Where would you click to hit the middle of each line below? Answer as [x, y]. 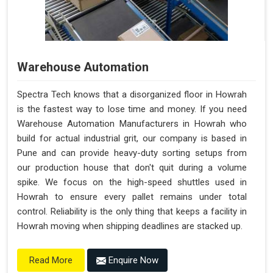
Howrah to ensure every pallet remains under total [132, 197]
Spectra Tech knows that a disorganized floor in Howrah [132, 95]
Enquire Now [132, 261]
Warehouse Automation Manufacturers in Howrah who [132, 124]
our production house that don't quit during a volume [132, 168]
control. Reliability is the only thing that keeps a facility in [132, 212]
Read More [51, 261]
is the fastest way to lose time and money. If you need [132, 109]
